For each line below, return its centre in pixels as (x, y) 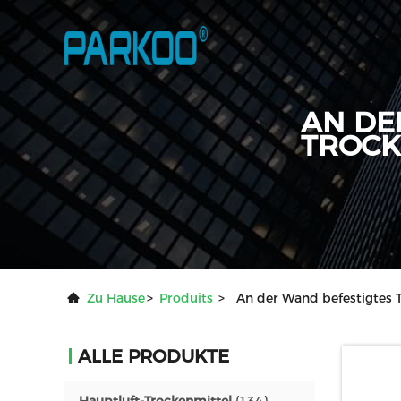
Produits (186, 298)
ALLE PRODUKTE (154, 356)
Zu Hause (116, 298)
